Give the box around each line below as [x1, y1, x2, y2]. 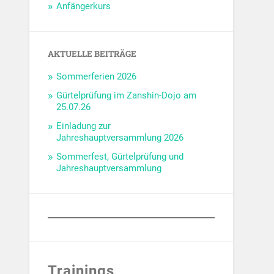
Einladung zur [56, 120, 111, 132]
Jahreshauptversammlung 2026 [56, 132, 184, 144]
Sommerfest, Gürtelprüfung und [56, 151, 184, 163]
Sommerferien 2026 [56, 71, 137, 83]
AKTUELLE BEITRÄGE [48, 48, 137, 60]
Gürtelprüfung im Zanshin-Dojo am [56, 90, 197, 102]
